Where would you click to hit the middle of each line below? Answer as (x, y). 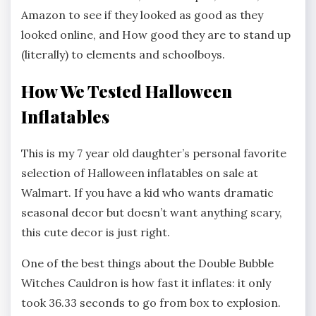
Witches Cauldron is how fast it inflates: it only (146, 282)
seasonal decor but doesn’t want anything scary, (152, 212)
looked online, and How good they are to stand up (156, 34)
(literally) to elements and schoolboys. (123, 54)
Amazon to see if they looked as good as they (142, 14)
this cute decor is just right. (96, 232)
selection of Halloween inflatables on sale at (140, 172)
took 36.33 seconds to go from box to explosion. (151, 302)
